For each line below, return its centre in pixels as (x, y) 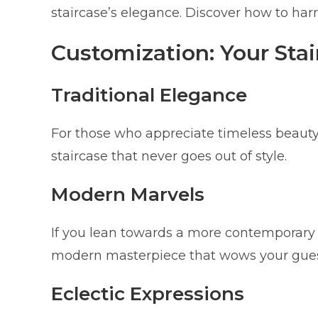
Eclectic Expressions (148, 294)
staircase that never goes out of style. (169, 156)
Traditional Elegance (149, 95)
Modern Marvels (128, 194)
